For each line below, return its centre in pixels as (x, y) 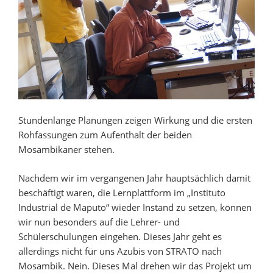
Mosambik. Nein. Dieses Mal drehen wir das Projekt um (135, 265)
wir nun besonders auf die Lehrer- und (99, 222)
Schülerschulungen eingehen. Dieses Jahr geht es (120, 236)
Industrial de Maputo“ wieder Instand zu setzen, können (135, 207)
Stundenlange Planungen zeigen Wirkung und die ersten (135, 120)
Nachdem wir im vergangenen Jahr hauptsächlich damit (134, 178)
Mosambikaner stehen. (66, 150)
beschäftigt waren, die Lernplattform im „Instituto (122, 192)
